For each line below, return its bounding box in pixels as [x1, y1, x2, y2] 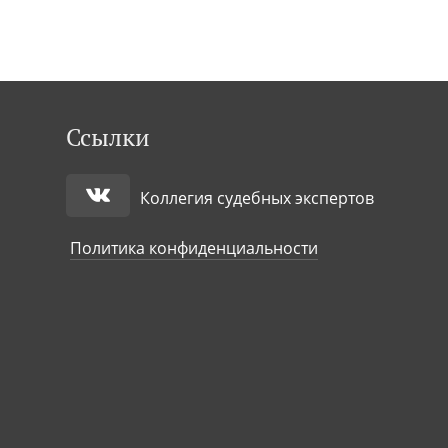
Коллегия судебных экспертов [140, 187, 374, 209]
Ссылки [66, 121, 150, 153]
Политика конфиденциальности [70, 237, 318, 259]
